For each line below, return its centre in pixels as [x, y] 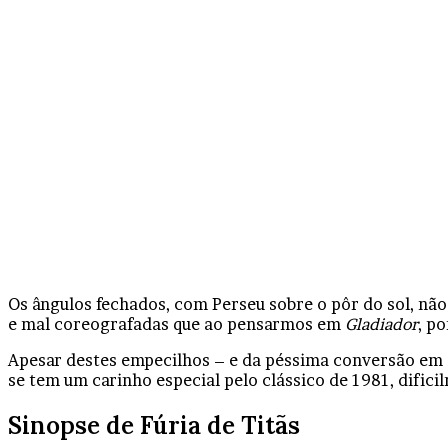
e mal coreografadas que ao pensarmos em [176, 323]
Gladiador [381, 323]
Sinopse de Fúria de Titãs [154, 425]
